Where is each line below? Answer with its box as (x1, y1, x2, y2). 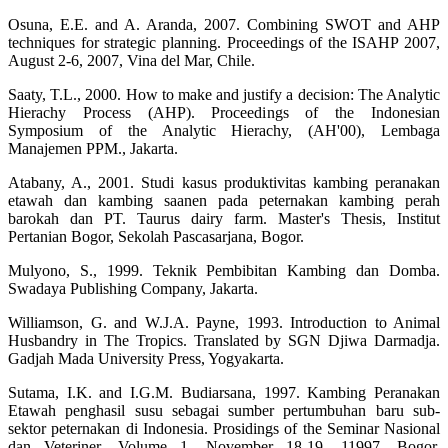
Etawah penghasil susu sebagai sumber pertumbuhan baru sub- (8, 402, 440, 420)
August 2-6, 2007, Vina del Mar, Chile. (8, 52, 255, 70)
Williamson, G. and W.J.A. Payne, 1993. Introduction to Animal (8, 314, 440, 332)
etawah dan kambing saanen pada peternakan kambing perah (8, 192, 440, 210)
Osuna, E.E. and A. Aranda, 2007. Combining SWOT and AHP (8, 16, 440, 34)
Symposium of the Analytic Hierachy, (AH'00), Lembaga (8, 122, 440, 140)
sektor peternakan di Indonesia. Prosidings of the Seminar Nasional (8, 420, 440, 438)
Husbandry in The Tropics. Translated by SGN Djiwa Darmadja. (8, 332, 440, 350)
